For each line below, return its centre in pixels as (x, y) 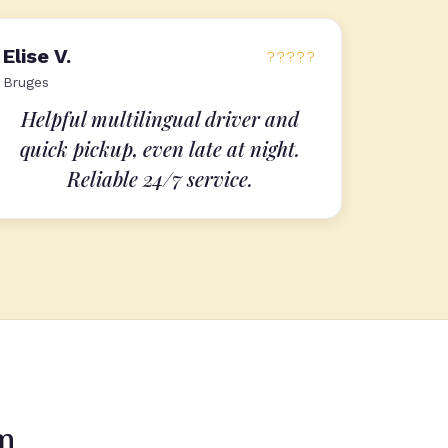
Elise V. (37, 56)
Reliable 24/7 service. (160, 178)
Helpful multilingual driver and (160, 118)
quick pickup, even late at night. (160, 148)
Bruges (26, 82)
